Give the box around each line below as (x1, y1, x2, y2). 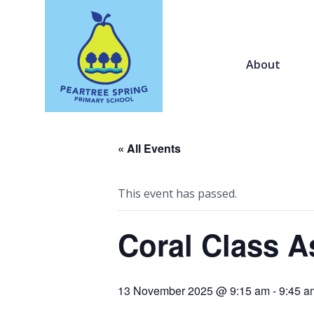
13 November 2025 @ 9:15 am (118, 282, 270, 299)
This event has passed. (118, 186, 237, 201)
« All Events (118, 140, 181, 156)
